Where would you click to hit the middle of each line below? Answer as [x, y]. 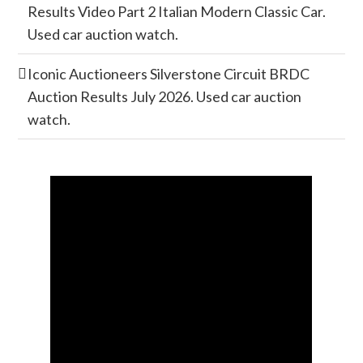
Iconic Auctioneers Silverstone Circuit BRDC [169, 74]
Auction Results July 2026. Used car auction [165, 96]
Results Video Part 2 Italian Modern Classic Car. [177, 11]
